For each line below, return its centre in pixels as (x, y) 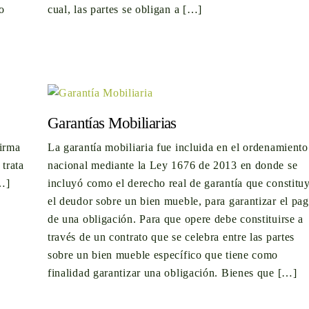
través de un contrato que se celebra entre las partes (171, 237)
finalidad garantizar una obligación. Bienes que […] (172, 272)
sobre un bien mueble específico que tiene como (163, 255)
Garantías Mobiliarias (112, 123)
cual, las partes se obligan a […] (125, 10)
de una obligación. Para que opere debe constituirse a (176, 219)
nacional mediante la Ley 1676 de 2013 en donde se (172, 165)
